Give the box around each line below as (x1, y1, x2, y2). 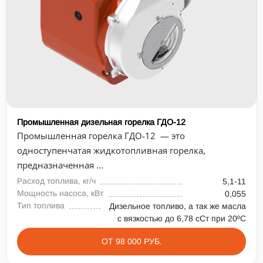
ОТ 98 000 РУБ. (101, 237, 162, 246)
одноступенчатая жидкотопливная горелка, (17, 144, 205, 156)
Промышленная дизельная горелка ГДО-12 (17, 117, 186, 127)
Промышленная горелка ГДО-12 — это (17, 130, 185, 141)
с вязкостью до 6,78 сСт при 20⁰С (117, 214, 246, 223)
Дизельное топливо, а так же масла (109, 201, 246, 211)
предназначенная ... (17, 159, 103, 171)
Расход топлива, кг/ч (17, 176, 96, 186)
